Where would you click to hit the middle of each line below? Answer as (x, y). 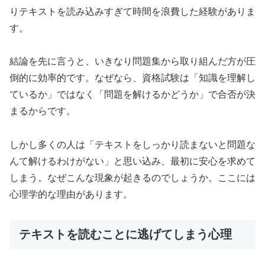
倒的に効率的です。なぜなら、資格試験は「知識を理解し (132, 78)
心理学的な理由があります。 (71, 195)
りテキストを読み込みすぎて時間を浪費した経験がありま (132, 11)
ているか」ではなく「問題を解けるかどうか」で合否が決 (132, 95)
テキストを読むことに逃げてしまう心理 (125, 235)
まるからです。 (43, 111)
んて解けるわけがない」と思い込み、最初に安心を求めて (132, 161)
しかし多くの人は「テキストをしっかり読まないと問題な (132, 145)
